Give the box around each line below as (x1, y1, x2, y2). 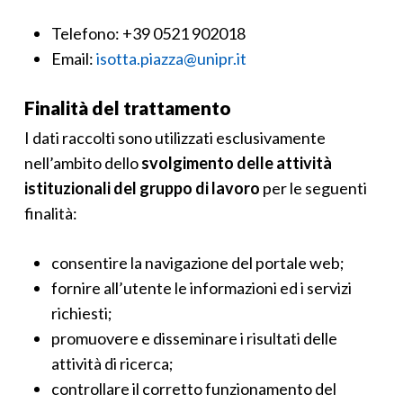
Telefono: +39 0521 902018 (50, 23, 246, 43)
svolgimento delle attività (140, 153, 332, 173)
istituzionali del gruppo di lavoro (23, 178, 260, 198)
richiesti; (50, 303, 112, 323)
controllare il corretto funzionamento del (50, 379, 336, 399)
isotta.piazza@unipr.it (95, 49, 246, 68)
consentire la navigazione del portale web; (50, 253, 345, 273)
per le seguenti (259, 178, 367, 198)
